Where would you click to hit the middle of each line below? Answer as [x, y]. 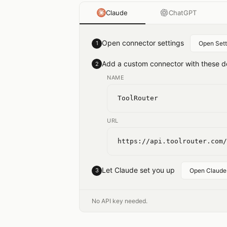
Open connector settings [143, 43]
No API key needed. [120, 201]
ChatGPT [182, 13]
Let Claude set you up [138, 170]
